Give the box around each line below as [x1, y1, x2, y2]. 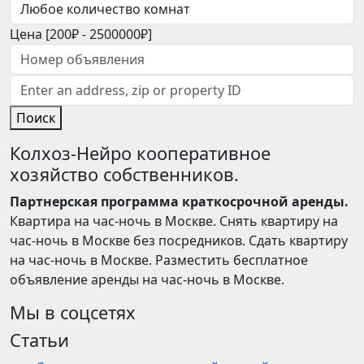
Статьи [10, 328, 69, 353]
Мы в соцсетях [10, 301, 136, 325]
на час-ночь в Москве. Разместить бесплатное [10, 251, 308, 270]
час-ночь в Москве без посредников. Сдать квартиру [10, 232, 348, 250]
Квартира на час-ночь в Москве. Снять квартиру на [10, 212, 338, 231]
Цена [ [10, 25, 50, 44]
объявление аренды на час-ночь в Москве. [10, 271, 284, 289]
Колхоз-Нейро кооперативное [10, 141, 271, 166]
